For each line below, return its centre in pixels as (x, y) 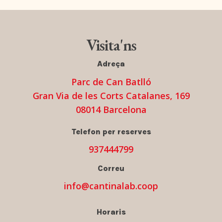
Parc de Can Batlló (111, 82)
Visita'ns (111, 45)
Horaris (111, 212)
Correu (111, 168)
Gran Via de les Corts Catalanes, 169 (111, 95)
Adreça (111, 64)
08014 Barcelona (111, 109)
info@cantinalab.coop (111, 186)
